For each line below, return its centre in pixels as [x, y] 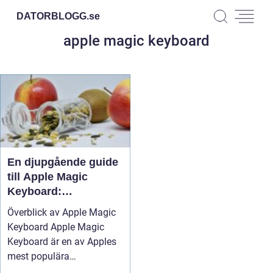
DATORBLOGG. [53, 16]
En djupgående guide [63, 162]
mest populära [38, 256]
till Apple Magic [48, 177]
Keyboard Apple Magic [56, 227]
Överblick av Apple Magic [62, 212]
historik [27, 221]
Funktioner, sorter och [65, 206]
